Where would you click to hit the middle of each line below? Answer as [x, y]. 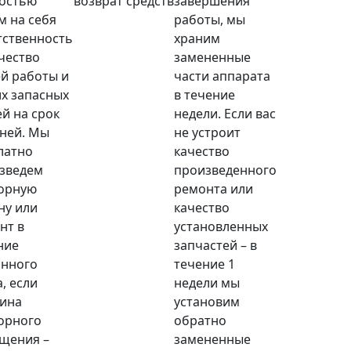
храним [197, 38]
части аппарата [222, 76]
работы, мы [210, 20]
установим [207, 302]
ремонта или [213, 189]
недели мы [207, 283]
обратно [200, 320]
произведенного [225, 170]
